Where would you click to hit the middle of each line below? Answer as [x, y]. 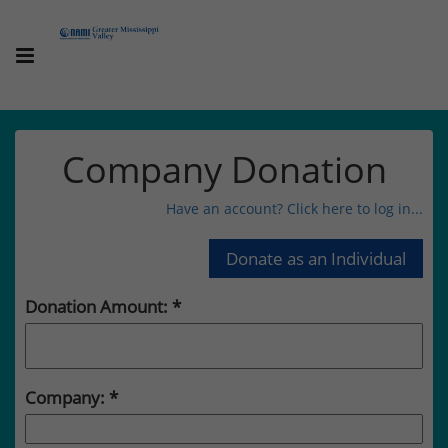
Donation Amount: [98, 306]
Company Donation [224, 169]
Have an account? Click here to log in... [294, 208]
